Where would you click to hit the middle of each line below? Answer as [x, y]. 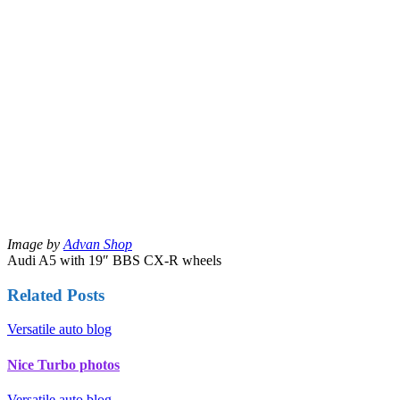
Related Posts [56, 295]
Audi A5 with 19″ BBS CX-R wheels [114, 260]
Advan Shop [98, 244]
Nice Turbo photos [63, 364]
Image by [35, 244]
